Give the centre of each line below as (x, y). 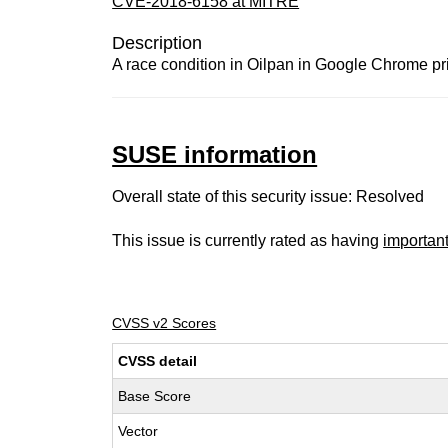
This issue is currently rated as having (248, 240)
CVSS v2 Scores (164, 323)
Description (157, 43)
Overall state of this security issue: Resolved (268, 196)
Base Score (155, 396)
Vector (138, 431)
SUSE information (215, 154)
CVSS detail (158, 361)
